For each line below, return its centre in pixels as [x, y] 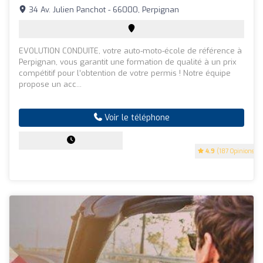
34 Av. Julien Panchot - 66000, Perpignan [103, 9]
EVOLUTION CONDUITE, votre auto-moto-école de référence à [130, 50]
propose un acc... [50, 84]
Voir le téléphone [136, 117]
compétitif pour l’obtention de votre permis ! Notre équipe [125, 73]
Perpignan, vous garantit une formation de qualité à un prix [128, 62]
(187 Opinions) [236, 151]
